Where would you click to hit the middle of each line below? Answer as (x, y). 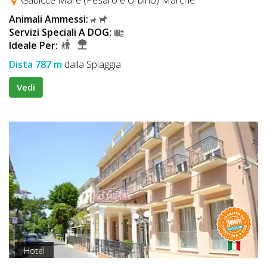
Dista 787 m (35, 64)
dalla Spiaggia (91, 64)
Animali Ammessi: (49, 19)
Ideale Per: (33, 45)
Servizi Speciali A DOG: (60, 32)
